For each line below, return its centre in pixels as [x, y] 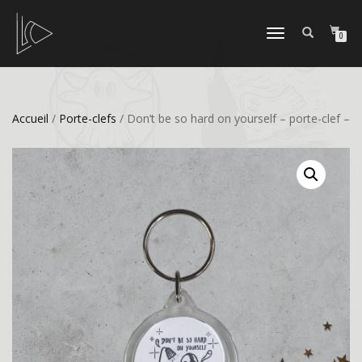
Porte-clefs [88, 118]
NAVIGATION [289, 65]
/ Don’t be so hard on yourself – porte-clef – [233, 118]
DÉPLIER [282, 34]
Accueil [30, 118]
